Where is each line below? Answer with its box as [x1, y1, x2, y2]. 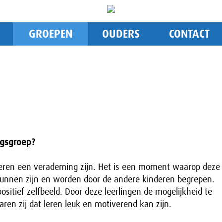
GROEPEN [28, 27, 72, 41]
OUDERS [102, 27, 140, 41]
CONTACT [169, 27, 210, 41]
